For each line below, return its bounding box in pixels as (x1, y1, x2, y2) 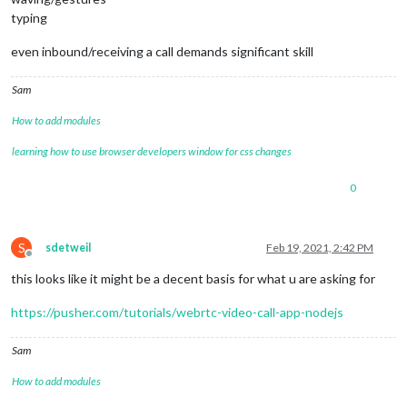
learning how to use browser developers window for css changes (12, 144, 292, 158)
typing (11, 9, 47, 25)
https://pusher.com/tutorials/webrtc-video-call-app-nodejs (11, 303, 343, 320)
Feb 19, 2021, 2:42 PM (266, 240, 373, 254)
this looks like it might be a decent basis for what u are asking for (11, 270, 375, 286)
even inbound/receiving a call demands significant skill (11, 43, 313, 59)
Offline (28, 253, 63, 267)
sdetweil (45, 240, 91, 254)
